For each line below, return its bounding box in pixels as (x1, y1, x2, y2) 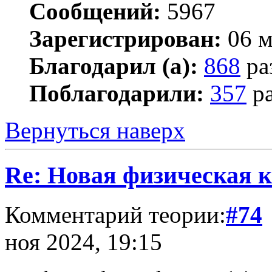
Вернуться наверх (5, 117, 185, 143)
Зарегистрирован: (29, 25, 222, 52)
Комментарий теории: (5, 202, 226, 228)
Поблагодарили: (29, 80, 204, 106)
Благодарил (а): (29, 52, 198, 79)
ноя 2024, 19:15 (5, 229, 162, 256)
